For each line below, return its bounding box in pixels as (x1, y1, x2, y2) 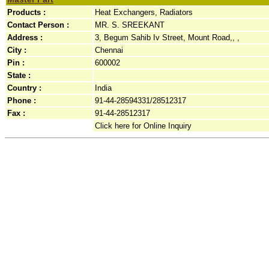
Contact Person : (7, 20, 69, 29)
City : (7, 46, 26, 55)
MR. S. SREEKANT (95, 20, 165, 29)
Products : (7, 8, 46, 17)
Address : (7, 33, 43, 42)
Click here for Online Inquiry (95, 121, 192, 130)
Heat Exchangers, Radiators (95, 8, 193, 17)
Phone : (7, 96, 36, 105)
